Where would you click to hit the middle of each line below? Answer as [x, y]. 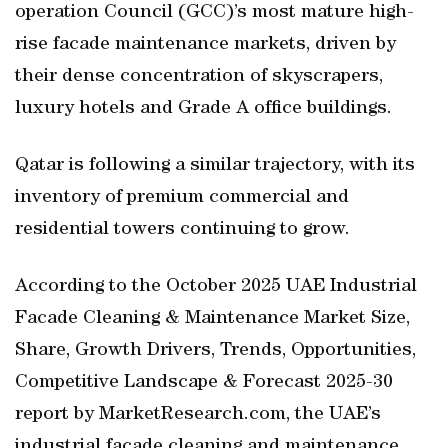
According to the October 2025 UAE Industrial [216, 287]
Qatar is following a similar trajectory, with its [215, 166]
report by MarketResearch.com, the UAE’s [198, 415]
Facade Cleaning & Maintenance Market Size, [212, 319]
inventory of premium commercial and [182, 198]
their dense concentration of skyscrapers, [199, 77]
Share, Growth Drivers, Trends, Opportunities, [215, 351]
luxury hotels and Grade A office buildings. [203, 109]
